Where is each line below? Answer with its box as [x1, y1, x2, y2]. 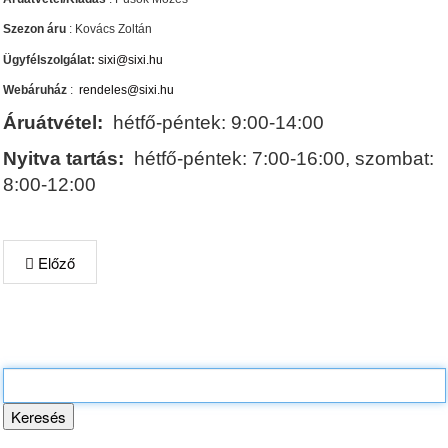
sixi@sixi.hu [98, 52, 163, 67]
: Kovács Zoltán [66, 22, 152, 36]
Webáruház [3, 83, 67, 97]
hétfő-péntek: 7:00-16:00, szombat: [124, 148, 434, 169]
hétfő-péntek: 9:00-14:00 [103, 111, 324, 133]
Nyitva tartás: [3, 148, 124, 169]
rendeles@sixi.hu [79, 83, 174, 97]
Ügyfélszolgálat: [3, 52, 98, 67]
